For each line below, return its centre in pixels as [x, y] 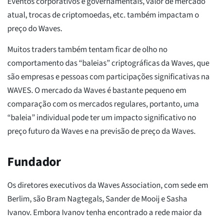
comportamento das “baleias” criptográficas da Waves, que [108, 64]
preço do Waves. [35, 29]
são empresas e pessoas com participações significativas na [109, 77]
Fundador [34, 162]
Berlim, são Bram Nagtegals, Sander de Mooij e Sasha [97, 199]
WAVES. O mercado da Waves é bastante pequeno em [97, 91]
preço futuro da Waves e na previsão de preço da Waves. [101, 132]
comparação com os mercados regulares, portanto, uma [103, 104]
